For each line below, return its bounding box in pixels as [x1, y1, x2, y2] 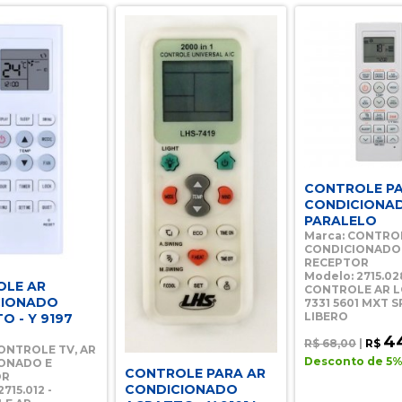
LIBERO [304, 310, 348, 323]
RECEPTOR [304, 256, 369, 269]
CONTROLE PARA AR [125, 364, 266, 381]
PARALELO [304, 213, 377, 229]
